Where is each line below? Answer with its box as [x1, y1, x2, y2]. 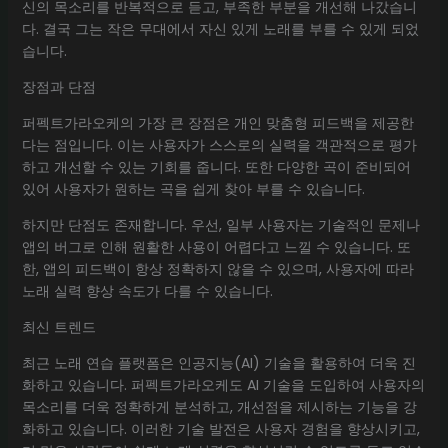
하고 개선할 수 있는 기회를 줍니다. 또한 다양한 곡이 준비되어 [21, 156, 411, 177]
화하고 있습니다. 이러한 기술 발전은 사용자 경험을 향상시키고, [21, 418, 420, 439]
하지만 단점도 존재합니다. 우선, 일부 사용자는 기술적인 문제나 [21, 214, 420, 235]
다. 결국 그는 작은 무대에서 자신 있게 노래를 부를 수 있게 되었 [21, 18, 419, 39]
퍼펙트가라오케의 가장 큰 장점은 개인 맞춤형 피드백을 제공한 [21, 112, 414, 133]
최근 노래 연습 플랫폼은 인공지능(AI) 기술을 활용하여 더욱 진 [21, 352, 416, 373]
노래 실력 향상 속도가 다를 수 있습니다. [21, 280, 273, 301]
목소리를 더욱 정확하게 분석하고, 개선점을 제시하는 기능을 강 [21, 396, 417, 417]
